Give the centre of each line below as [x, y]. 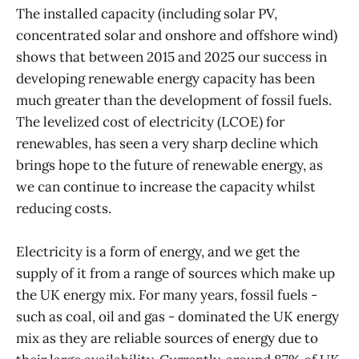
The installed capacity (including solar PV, [147, 13]
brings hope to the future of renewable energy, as [169, 165]
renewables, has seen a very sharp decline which [167, 143]
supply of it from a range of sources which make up [175, 273]
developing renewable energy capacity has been [165, 78]
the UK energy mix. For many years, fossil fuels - [167, 294]
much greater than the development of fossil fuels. [174, 100]
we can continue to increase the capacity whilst [166, 186]
